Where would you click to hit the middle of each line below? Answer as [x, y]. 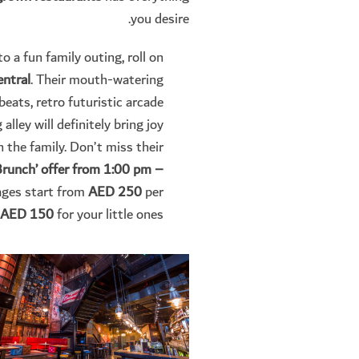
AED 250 [115, 192]
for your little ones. [109, 215]
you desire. [160, 19]
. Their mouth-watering [97, 80]
